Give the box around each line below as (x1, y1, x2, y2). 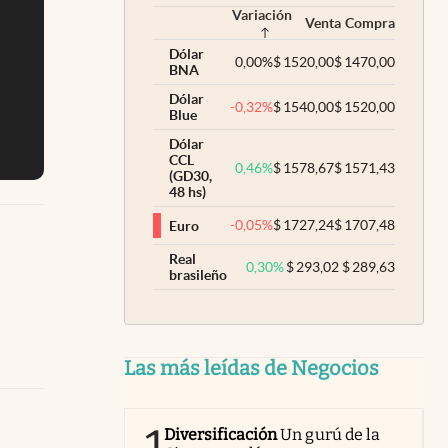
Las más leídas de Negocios (124, 356, 379, 380)
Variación (232, 7, 292, 23)
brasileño (169, 267, 227, 283)
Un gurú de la (280, 425, 380, 444)
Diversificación (164, 425, 278, 444)
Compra (345, 15, 395, 31)
